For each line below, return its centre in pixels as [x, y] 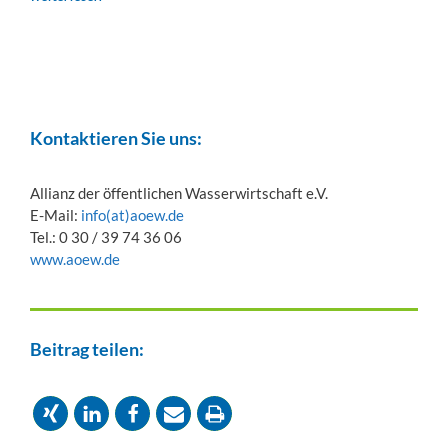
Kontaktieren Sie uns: [116, 138]
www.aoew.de [75, 259]
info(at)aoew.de [132, 215]
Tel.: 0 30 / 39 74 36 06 [106, 237]
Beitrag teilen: [87, 348]
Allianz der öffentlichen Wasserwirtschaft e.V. [179, 193]
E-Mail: [55, 215]
